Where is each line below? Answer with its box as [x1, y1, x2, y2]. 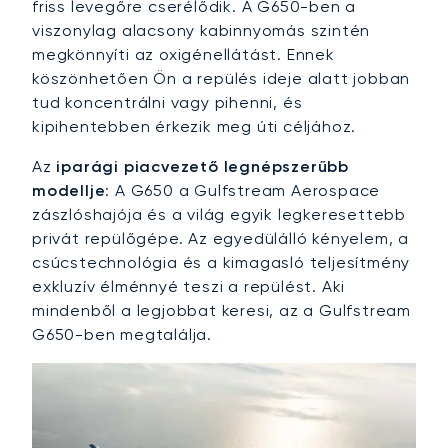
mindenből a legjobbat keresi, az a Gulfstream [32, 301, 411, 321]
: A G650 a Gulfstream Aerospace [105, 181, 381, 201]
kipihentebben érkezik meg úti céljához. [32, 117, 357, 137]
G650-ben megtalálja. [32, 325, 213, 345]
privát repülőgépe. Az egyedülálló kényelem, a [32, 229, 409, 249]
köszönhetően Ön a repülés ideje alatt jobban [32, 69, 411, 89]
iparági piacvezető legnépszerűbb [56, 157, 350, 177]
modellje [32, 181, 106, 201]
